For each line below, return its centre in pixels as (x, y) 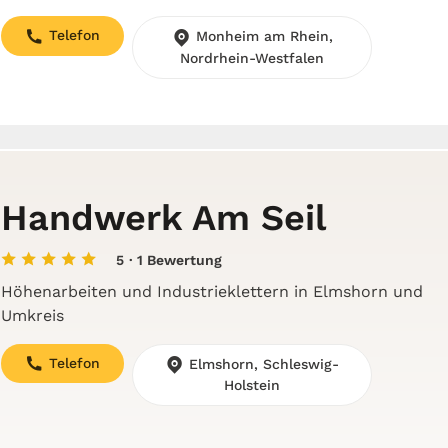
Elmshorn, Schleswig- (261, 363)
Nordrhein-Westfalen (252, 57)
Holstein (252, 385)
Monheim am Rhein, (261, 36)
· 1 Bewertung (175, 259)
